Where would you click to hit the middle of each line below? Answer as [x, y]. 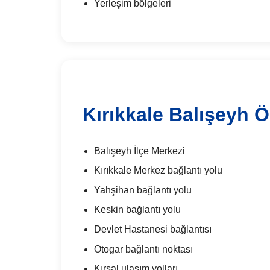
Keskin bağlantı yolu [138, 210]
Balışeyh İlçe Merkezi [140, 151]
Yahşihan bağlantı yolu [143, 190]
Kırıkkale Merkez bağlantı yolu [159, 171]
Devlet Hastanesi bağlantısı [153, 229]
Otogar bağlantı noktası [144, 249]
